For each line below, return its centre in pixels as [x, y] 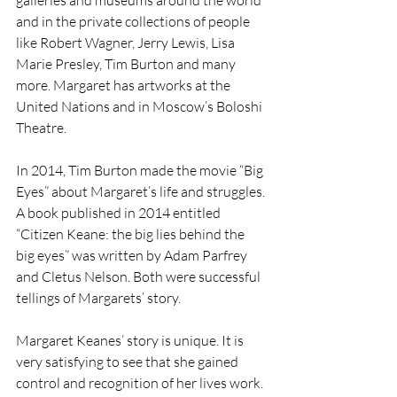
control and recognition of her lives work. [141, 383]
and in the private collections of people [134, 22]
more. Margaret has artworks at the [125, 86]
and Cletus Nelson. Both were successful [140, 277]
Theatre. [41, 128]
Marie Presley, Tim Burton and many [127, 64]
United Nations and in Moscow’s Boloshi [140, 107]
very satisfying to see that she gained [128, 362]
